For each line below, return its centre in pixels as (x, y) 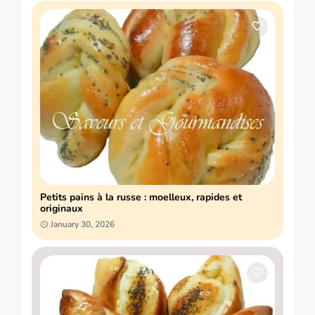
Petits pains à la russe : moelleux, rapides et (141, 197)
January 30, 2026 (83, 224)
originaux (62, 208)
